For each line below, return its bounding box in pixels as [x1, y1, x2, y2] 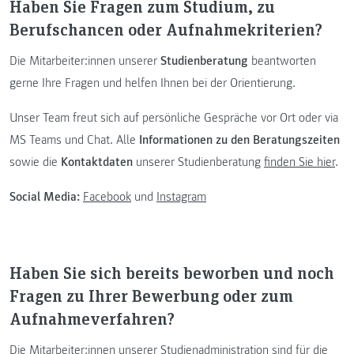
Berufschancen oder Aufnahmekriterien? [9, 17, 322, 40]
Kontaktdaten [61, 153, 133, 170]
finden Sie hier [264, 153, 335, 170]
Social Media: [9, 188, 80, 205]
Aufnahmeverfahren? [9, 307, 175, 330]
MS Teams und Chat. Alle [9, 131, 139, 148]
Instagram [156, 188, 206, 205]
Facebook [83, 188, 131, 205]
